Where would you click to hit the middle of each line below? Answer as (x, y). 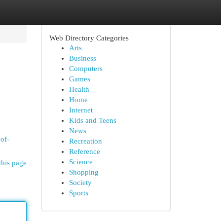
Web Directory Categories (89, 38)
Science (81, 162)
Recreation (85, 141)
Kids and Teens (92, 120)
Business (82, 58)
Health (79, 89)
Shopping (84, 172)
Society (80, 183)
